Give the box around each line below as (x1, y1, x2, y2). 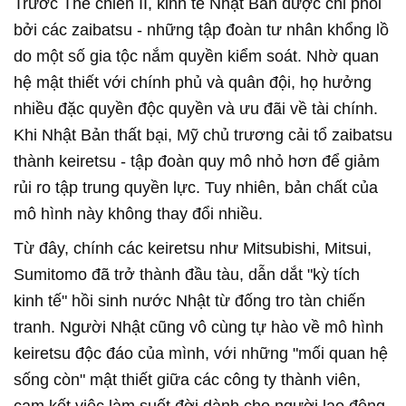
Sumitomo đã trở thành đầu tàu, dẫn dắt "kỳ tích (14, 266, 360, 284)
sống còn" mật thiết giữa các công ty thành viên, (14, 371, 361, 389)
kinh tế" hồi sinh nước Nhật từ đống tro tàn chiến (14, 292, 365, 310)
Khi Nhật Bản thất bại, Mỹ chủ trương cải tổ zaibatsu (14, 126, 392, 144)
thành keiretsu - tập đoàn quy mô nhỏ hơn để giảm (14, 152, 380, 170)
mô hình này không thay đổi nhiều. (14, 205, 263, 223)
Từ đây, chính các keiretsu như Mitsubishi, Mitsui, (14, 239, 372, 257)
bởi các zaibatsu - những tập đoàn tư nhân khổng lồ (14, 21, 389, 39)
